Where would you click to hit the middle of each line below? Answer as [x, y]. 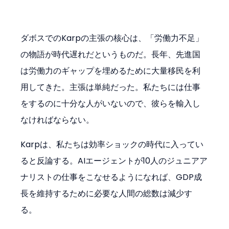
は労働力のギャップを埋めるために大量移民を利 [111, 71]
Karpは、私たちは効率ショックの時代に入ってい [112, 145]
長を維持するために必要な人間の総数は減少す [107, 194]
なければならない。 [58, 120]
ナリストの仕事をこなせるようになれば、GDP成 [111, 177]
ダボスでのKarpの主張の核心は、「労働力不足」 [112, 38]
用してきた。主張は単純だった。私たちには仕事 [111, 87]
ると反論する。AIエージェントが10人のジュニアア [114, 161]
